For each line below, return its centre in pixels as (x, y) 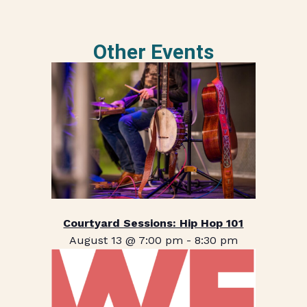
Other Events (153, 52)
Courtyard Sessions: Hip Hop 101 (153, 223)
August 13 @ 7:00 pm (126, 240)
